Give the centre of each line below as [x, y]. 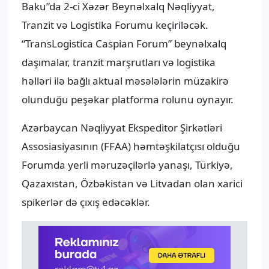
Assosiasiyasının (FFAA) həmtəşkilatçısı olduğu [131, 147]
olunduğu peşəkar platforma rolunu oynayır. [128, 100]
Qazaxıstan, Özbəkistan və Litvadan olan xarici [132, 184]
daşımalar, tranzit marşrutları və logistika [119, 62]
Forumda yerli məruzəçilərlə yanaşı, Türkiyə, [127, 165]
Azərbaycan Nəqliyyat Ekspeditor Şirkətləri [122, 128]
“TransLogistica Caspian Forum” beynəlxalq [124, 44]
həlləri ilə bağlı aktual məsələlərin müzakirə [125, 81]
